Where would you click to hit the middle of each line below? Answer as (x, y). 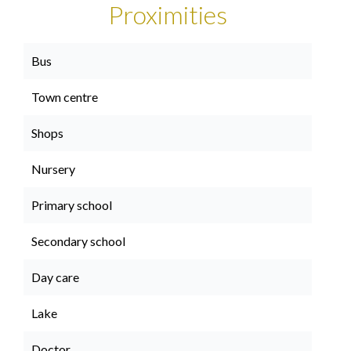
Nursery (53, 169)
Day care (55, 277)
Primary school (72, 205)
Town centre (65, 97)
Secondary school (78, 241)
